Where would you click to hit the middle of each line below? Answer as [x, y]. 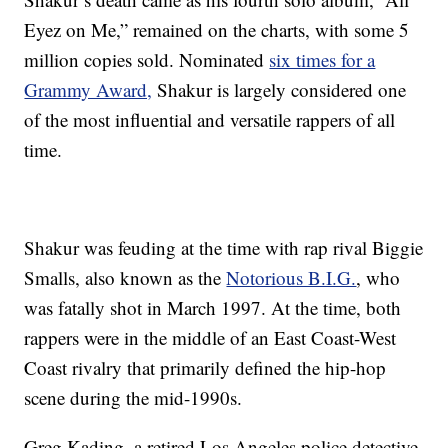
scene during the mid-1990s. [133, 398]
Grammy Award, [88, 90]
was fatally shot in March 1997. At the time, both [213, 308]
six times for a [322, 60]
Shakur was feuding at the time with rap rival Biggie [224, 248]
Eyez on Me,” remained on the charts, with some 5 [217, 30]
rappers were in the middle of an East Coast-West [210, 338]
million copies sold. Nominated [147, 60]
